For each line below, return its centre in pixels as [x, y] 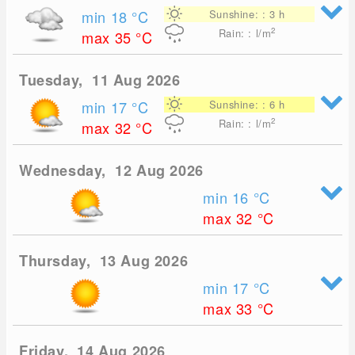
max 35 [109, 38]
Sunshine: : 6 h [247, 105]
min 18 [107, 17]
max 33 [230, 309]
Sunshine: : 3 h [247, 14]
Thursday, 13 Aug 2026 [104, 261]
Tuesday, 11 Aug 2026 [100, 80]
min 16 [228, 198]
